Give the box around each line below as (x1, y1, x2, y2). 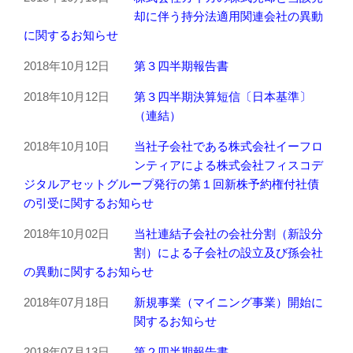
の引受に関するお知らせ (24, 196, 154, 210)
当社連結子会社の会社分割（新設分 (134, 227, 323, 240)
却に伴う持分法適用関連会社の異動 (134, 9, 323, 23)
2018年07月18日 (24, 295, 110, 309)
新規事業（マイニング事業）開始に (134, 295, 323, 309)
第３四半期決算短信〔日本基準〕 (134, 90, 311, 103)
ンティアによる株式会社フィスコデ (134, 158, 323, 172)
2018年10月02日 (24, 227, 110, 240)
